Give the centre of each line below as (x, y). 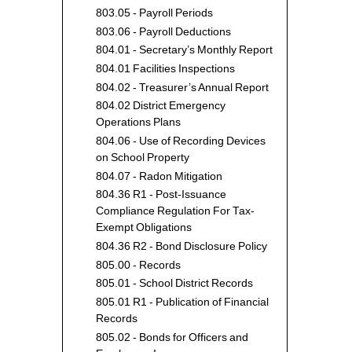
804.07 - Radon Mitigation (159, 176)
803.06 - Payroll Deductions (164, 31)
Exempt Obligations (144, 228)
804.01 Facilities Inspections (166, 68)
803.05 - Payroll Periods (155, 13)
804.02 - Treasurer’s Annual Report (183, 87)
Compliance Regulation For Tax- (176, 211)
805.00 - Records (139, 265)
